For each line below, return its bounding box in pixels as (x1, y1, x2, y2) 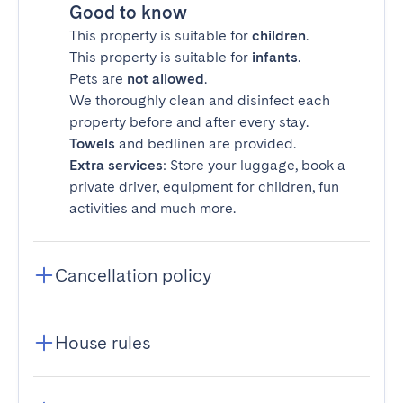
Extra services (69, 157, 163, 174)
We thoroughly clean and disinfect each (69, 92, 330, 109)
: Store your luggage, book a (163, 157, 345, 174)
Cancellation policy (55, 264, 211, 286)
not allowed (127, 70, 204, 87)
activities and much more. (69, 200, 236, 217)
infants (252, 49, 298, 66)
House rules (55, 332, 150, 354)
